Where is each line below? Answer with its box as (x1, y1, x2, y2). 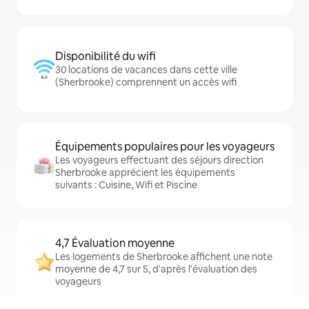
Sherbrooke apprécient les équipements (55, 166, 235, 179)
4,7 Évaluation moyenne (55, 236, 175, 250)
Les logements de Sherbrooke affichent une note (55, 250, 272, 263)
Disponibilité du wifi (55, 49, 156, 63)
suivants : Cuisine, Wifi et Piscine (55, 179, 197, 191)
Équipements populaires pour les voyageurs (55, 139, 275, 154)
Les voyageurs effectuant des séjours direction (55, 154, 263, 166)
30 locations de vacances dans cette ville (55, 63, 237, 76)
